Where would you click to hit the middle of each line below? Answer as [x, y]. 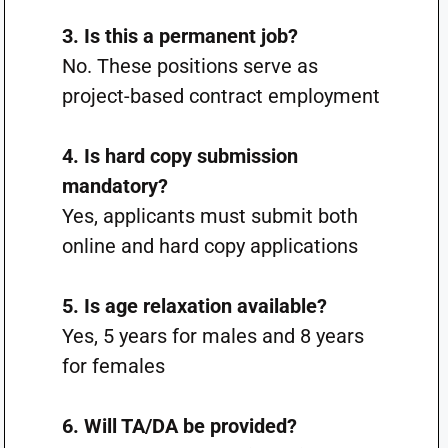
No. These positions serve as [189, 66]
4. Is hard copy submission [179, 156]
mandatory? [114, 186]
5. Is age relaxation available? [194, 306]
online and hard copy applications [209, 246]
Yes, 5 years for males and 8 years [212, 336]
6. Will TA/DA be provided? [179, 426]
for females [113, 366]
